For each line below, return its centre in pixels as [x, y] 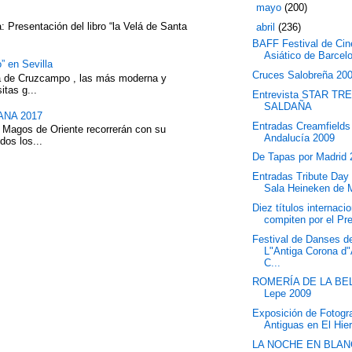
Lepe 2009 [288, 294]
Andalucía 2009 [300, 137]
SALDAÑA [288, 106]
